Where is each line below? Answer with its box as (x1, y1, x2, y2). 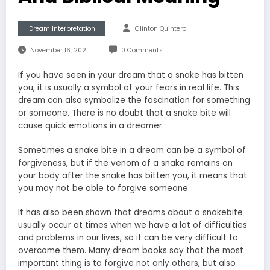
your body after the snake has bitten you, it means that (18, 169, 247, 181)
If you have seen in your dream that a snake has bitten (18, 69, 243, 81)
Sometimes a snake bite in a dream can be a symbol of (18, 144, 246, 156)
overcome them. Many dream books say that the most (18, 244, 243, 256)
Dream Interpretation (28, 24, 95, 34)
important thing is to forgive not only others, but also (18, 257, 236, 269)
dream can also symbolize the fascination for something (18, 95, 250, 107)
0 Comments (121, 46, 163, 55)
